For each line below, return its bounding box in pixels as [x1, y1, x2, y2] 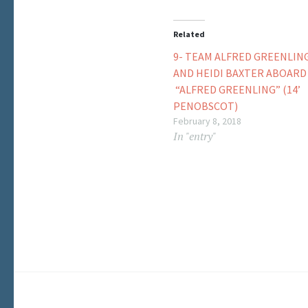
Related [173, 29, 205, 40]
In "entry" [173, 129, 216, 144]
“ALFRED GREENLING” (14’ [173, 82, 300, 97]
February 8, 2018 [173, 115, 241, 128]
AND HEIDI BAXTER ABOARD [173, 66, 307, 80]
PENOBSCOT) [173, 99, 238, 113]
